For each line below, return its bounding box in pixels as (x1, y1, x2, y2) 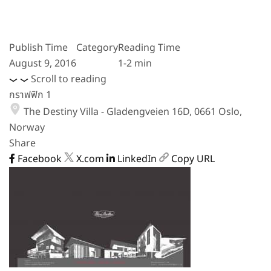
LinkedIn (117, 152, 157, 166)
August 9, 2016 (9, 56, 76, 71)
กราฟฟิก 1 (9, 88, 51, 102)
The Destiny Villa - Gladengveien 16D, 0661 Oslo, (24, 105, 242, 119)
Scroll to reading (31, 72, 106, 87)
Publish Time (9, 41, 68, 55)
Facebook (18, 152, 62, 166)
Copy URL (171, 152, 215, 166)
